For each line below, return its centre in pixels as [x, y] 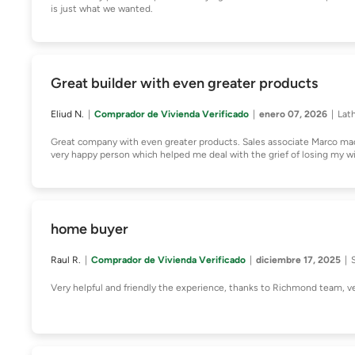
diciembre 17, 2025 [298, 260]
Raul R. [66, 260]
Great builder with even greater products [184, 83]
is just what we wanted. [102, 9]
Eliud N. [67, 114]
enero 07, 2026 [293, 114]
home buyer [90, 229]
